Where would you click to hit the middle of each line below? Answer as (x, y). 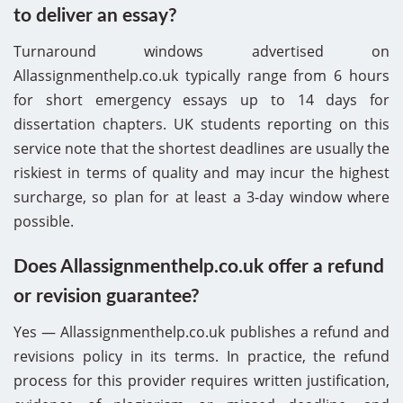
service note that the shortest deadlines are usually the (201, 148)
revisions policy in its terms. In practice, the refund (201, 356)
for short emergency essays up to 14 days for (201, 99)
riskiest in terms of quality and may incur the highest (201, 172)
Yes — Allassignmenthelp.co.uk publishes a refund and (201, 331)
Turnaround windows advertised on (201, 51)
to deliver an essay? (95, 15)
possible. (44, 221)
